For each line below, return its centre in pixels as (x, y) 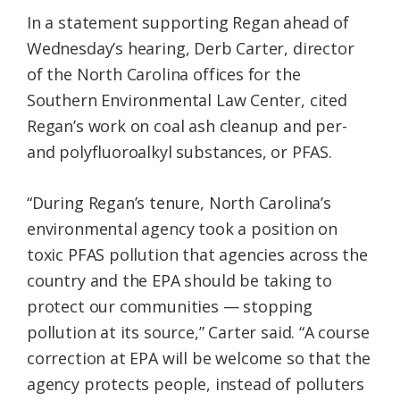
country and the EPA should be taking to (179, 281)
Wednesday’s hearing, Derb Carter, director (191, 49)
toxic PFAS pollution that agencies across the (197, 255)
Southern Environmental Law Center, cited (187, 100)
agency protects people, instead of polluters (196, 384)
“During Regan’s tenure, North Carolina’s (179, 203)
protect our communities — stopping (170, 307)
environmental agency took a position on (182, 229)
